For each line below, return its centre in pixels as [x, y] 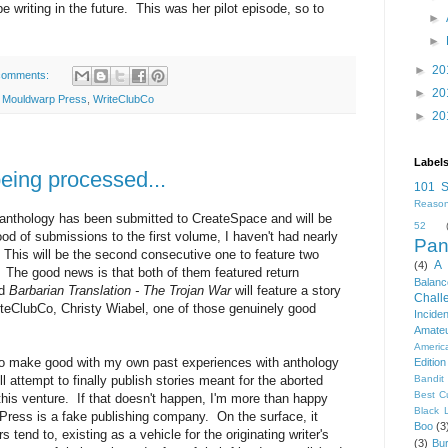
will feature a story [286, 290]
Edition [430, 361]
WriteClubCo [123, 98]
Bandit [429, 378]
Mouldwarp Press [44, 98]
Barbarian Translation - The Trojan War [120, 290]
